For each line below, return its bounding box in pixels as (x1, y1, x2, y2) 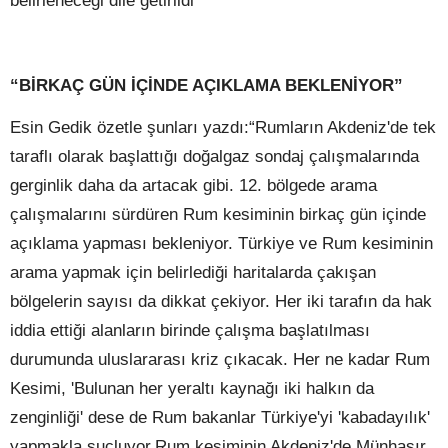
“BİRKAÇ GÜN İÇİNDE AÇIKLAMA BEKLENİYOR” (10, 74, 403, 95)
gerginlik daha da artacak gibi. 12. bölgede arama (10, 175, 377, 196)
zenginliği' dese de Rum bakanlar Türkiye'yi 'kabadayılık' (10, 407, 430, 428)
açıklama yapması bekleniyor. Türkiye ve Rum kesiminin (10, 233, 433, 254)
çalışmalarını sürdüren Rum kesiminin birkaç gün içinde (10, 204, 426, 225)
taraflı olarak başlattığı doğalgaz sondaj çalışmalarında (10, 146, 419, 167)
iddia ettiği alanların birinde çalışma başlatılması (10, 320, 370, 341)
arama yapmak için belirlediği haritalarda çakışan (10, 262, 376, 283)
